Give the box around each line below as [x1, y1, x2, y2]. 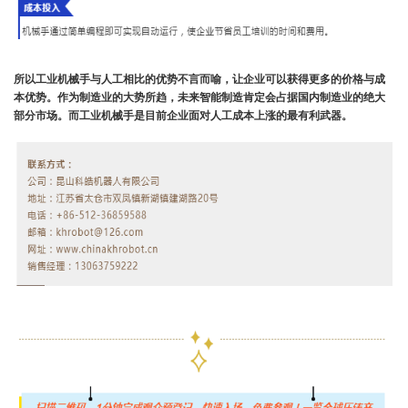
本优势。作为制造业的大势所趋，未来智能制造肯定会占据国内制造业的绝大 [14, 87, 385, 105]
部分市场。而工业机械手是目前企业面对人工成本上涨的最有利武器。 [14, 106, 352, 123]
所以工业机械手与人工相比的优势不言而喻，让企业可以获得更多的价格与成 [14, 69, 385, 87]
